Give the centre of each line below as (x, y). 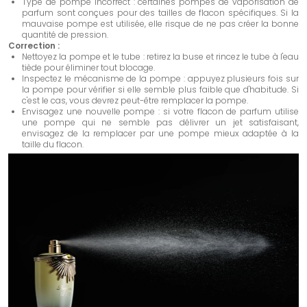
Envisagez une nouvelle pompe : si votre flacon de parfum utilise (160, 111)
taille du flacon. (53, 144)
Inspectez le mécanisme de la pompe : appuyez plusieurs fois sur (160, 78)
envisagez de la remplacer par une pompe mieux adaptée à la (160, 133)
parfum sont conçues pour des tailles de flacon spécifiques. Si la (160, 13)
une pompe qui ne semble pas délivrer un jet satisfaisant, (160, 122)
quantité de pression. (65, 35)
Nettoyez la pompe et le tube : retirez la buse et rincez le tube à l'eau (160, 57)
